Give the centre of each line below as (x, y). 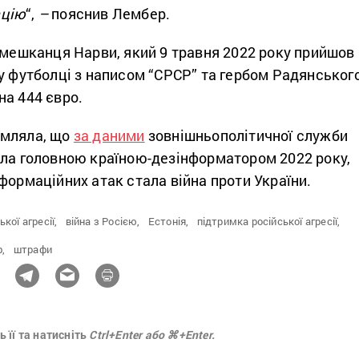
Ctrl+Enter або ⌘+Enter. (152, 335)
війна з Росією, (103, 222)
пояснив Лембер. (109, 14)
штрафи (33, 250)
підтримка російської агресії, (268, 222)
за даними (109, 136)
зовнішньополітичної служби (246, 136)
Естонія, (168, 222)
